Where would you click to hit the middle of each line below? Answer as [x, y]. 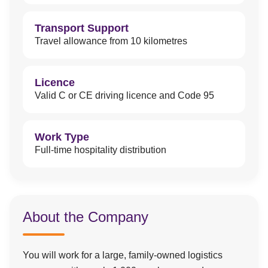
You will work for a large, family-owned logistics [123, 255]
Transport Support [82, 28]
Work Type [62, 137]
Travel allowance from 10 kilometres [111, 41]
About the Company [86, 217]
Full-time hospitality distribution [100, 150]
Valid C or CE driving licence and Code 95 [124, 95]
